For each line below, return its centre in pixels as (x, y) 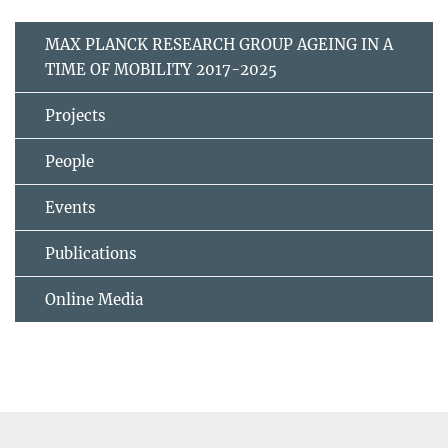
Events (70, 208)
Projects (75, 116)
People (69, 162)
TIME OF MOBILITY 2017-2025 (161, 70)
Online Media (94, 300)
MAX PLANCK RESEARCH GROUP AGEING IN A (219, 45)
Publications (91, 254)
